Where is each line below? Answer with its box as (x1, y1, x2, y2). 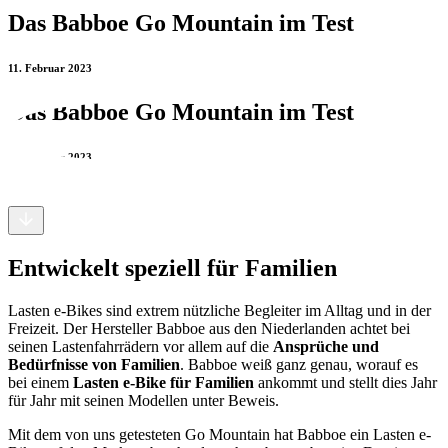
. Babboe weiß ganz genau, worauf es (180, 355, 418, 373)
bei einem (8, 373, 73, 391)
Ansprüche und (273, 337, 379, 355)
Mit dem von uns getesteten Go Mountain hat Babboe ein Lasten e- (8, 425, 431, 443)
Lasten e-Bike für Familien (73, 373, 254, 391)
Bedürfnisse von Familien (8, 355, 180, 373)
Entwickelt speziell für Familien (8, 254, 337, 281)
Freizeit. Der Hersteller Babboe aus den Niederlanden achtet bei (8, 319, 410, 337)
